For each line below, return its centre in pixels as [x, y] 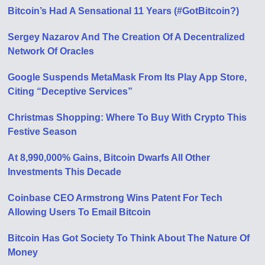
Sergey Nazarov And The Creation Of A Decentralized [127, 37]
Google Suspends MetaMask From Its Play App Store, [127, 77]
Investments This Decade [65, 172]
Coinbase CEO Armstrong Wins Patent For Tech [115, 198]
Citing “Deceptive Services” [70, 91]
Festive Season [43, 131]
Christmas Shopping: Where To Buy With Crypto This [127, 117]
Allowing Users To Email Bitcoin [80, 212]
